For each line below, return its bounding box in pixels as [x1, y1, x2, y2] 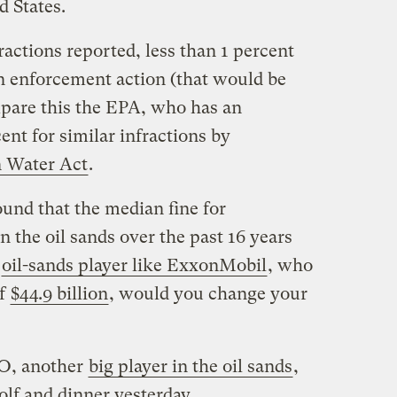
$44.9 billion [10, 283, 108, 304]
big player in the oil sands [88, 355, 292, 377]
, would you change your [108, 283, 307, 304]
